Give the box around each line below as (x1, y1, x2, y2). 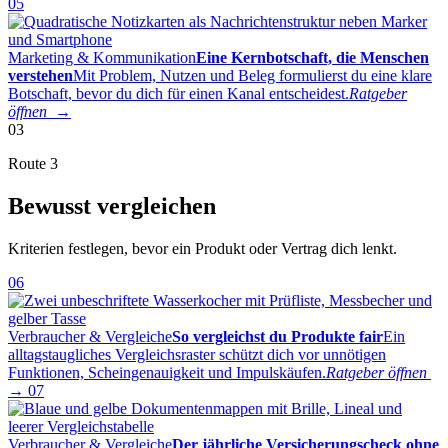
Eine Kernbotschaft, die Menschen (196, 49, 429, 67)
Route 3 (8, 155, 58, 173)
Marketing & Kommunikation (8, 49, 196, 67)
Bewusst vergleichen (8, 193, 216, 220)
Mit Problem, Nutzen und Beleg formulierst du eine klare (73, 67, 432, 85)
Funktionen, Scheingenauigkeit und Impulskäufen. (8, 364, 326, 382)
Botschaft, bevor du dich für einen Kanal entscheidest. (8, 85, 349, 103)
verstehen (8, 67, 73, 85)
